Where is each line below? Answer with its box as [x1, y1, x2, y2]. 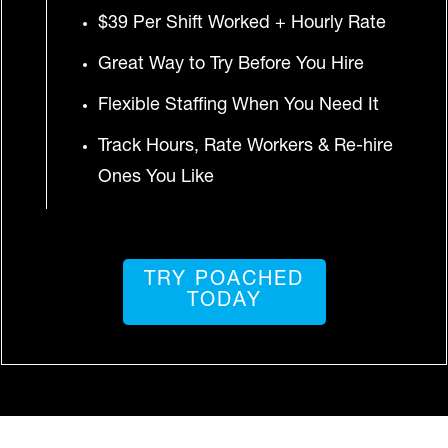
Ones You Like [98, 168, 214, 187]
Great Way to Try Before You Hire [98, 55, 364, 74]
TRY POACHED [144, 270, 304, 291]
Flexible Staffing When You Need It [98, 96, 379, 115]
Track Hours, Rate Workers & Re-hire [98, 137, 393, 156]
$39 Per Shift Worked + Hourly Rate [98, 14, 386, 33]
